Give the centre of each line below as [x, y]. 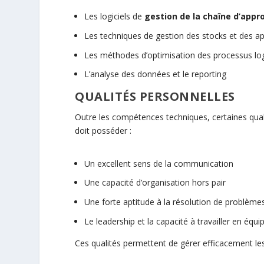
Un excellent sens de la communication [159, 163]
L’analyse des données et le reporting [156, 74]
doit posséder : [103, 131]
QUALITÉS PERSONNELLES [155, 97]
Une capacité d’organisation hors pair [155, 183]
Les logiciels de [115, 16]
